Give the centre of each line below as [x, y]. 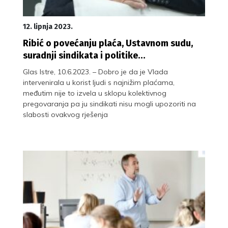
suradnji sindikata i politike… [84, 55]
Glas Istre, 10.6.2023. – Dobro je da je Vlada [95, 72]
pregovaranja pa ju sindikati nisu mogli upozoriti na [109, 104]
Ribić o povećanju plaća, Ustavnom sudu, [108, 43]
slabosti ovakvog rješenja [65, 114]
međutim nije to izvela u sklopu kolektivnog [95, 93]
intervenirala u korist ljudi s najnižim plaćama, [99, 82]
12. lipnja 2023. [48, 26]
